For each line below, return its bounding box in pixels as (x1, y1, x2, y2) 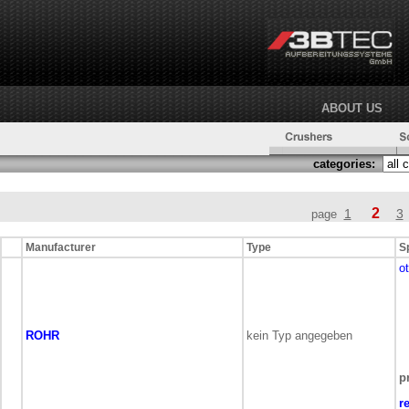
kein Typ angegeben (246, 329, 352, 342)
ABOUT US (320, 101, 383, 115)
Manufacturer (26, 241, 96, 254)
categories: (313, 157, 375, 171)
